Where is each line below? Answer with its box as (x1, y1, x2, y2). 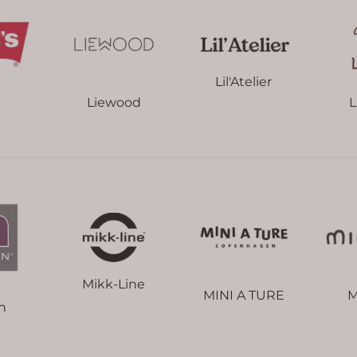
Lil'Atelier (215, 74, 272, 90)
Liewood (86, 94, 141, 110)
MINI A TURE (202, 287, 284, 303)
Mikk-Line (82, 277, 145, 292)
